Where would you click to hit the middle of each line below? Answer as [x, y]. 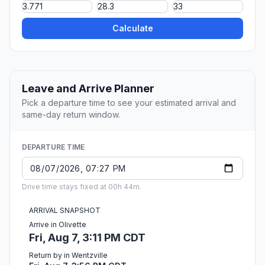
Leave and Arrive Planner [88, 89]
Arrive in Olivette [58, 225]
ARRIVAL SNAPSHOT [65, 211]
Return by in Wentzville [68, 256]
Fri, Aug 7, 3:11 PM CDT [87, 238]
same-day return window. [71, 115]
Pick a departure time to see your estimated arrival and [129, 103]
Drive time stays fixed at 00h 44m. [82, 187]
